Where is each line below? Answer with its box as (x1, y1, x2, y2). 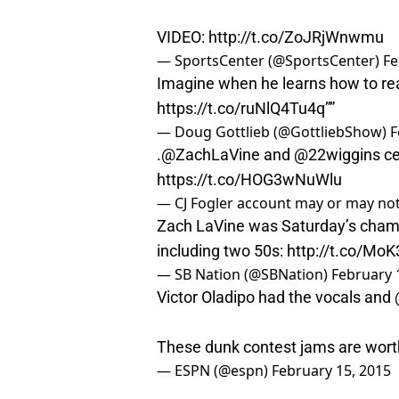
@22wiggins (294, 145, 380, 165)
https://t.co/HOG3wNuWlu (157, 170, 342, 190)
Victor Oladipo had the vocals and (157, 288, 395, 307)
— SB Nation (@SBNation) (157, 265, 331, 285)
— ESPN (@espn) (157, 361, 272, 381)
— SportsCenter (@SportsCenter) (157, 51, 383, 71)
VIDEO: (157, 28, 208, 47)
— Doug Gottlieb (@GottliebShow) (157, 122, 390, 142)
